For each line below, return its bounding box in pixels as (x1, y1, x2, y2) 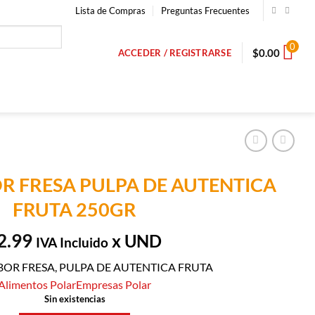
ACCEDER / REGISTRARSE (117, 47, 231, 58)
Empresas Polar (76, 277, 151, 291)
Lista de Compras (75, 5, 146, 16)
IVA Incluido (35, 233, 108, 250)
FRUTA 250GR (13, 198, 136, 221)
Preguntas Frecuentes (161, 5, 250, 16)
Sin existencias (44, 292, 105, 304)
